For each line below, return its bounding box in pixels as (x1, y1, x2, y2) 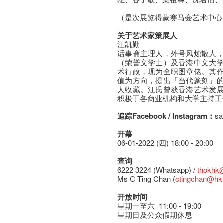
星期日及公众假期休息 (117, 209, 193, 220)
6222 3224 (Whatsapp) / (117, 164, 198, 175)
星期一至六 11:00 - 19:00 (117, 200, 202, 211)
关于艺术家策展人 (117, 30, 178, 41)
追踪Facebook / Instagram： (117, 111, 215, 121)
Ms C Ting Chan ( (117, 173, 176, 184)
